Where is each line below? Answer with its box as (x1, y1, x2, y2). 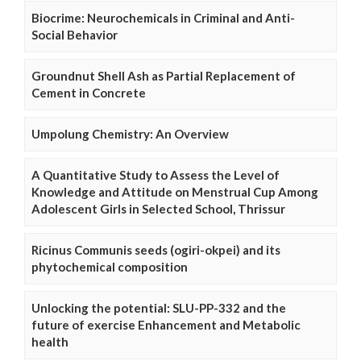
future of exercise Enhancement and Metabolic (31, 317, 301, 332)
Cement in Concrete (31, 85, 146, 100)
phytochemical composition (31, 259, 188, 274)
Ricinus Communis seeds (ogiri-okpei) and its (31, 242, 280, 257)
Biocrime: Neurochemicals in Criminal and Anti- (31, 10, 295, 25)
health (31, 334, 68, 349)
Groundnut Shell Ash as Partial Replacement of (31, 68, 296, 83)
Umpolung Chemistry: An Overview (31, 126, 229, 141)
